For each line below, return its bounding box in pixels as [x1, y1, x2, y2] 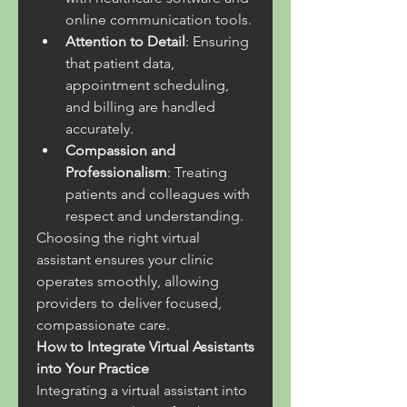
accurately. [65, 120, 134, 137]
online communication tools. [65, 11, 252, 28]
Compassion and [65, 142, 175, 159]
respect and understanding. [65, 207, 243, 224]
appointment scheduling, [65, 76, 229, 94]
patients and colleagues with [65, 185, 250, 203]
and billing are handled [65, 98, 215, 115]
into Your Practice [36, 360, 149, 377]
